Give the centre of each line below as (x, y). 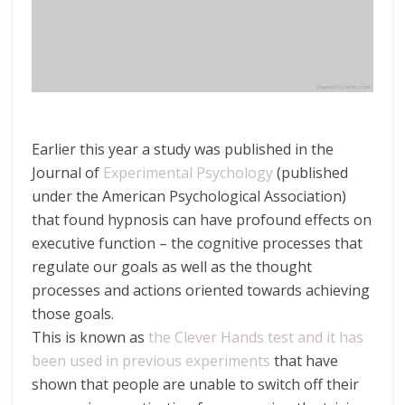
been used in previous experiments (151, 360)
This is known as (88, 337)
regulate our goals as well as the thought (172, 266)
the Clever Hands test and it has (254, 337)
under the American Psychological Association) (189, 196)
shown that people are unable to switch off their (195, 384)
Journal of (67, 172)
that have (304, 360)
